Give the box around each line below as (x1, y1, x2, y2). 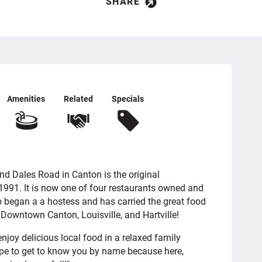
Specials (112, 92, 144, 104)
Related (64, 92, 93, 104)
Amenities (7, 92, 45, 104)
